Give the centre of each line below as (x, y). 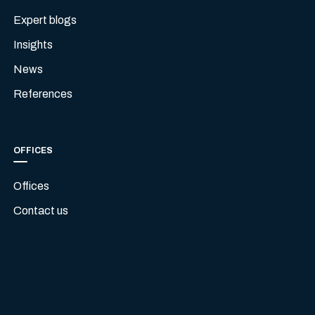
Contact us (41, 211)
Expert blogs (45, 20)
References (43, 94)
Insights (33, 45)
